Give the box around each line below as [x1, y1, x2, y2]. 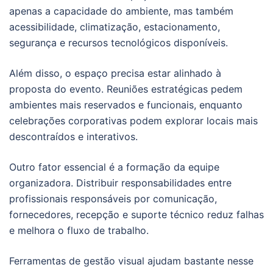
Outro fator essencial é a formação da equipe [9, 160, 219, 173]
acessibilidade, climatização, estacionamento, [9, 20, 220, 33]
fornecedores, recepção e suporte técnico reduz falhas [9, 208, 264, 221]
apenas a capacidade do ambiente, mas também [9, 4, 233, 17]
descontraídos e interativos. [9, 130, 138, 143]
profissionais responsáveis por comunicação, [9, 192, 217, 205]
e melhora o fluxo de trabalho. [9, 224, 149, 236]
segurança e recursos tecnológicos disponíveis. [9, 36, 228, 49]
